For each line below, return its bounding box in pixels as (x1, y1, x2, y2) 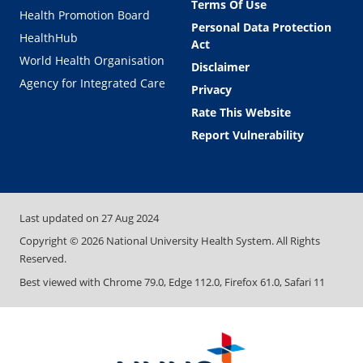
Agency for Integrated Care (19, 75, 165, 91)
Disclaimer (191, 58, 250, 75)
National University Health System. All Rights (104, 233, 320, 249)
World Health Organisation (19, 52, 164, 68)
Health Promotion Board (19, 6, 150, 23)
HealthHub (19, 29, 78, 45)
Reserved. (19, 251, 66, 267)
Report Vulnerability (191, 126, 304, 143)
